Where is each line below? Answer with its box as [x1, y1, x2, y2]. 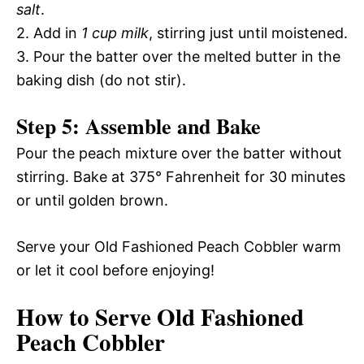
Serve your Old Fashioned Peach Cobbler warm [16, 237, 341, 255]
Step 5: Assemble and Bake [16, 110, 261, 141]
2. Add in [16, 24, 81, 41]
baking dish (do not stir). [16, 71, 186, 89]
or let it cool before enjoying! [16, 261, 214, 279]
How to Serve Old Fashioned [16, 299, 304, 334]
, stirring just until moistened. [149, 24, 348, 41]
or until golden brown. [16, 191, 168, 209]
